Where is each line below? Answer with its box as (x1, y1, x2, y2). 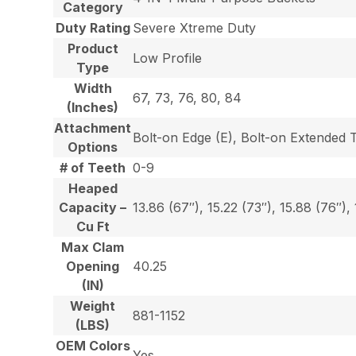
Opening (66, 258, 120, 275)
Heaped (68, 180, 118, 197)
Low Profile (133, 50, 203, 67)
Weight (70, 298, 116, 315)
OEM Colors (55, 338, 130, 354)
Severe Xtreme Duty (133, 20, 257, 37)
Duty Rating (55, 20, 130, 37)
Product (67, 41, 118, 57)
